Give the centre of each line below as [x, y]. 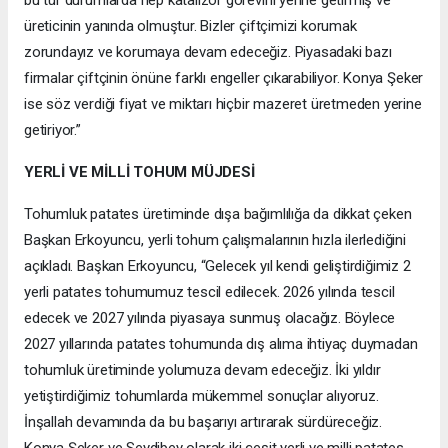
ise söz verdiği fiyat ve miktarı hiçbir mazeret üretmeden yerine [223, 103]
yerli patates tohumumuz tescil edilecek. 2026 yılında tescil [209, 291]
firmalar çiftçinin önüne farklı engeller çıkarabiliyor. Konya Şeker [224, 77]
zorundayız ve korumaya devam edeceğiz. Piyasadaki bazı [208, 51]
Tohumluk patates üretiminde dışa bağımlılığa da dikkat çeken [218, 213]
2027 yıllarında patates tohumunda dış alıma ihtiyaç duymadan [221, 343]
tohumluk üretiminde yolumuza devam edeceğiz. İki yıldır [202, 369]
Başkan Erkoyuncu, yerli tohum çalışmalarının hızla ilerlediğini [215, 239]
